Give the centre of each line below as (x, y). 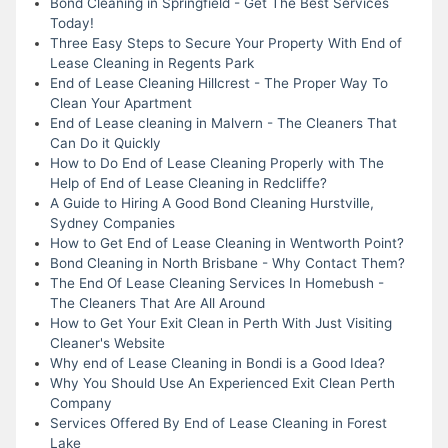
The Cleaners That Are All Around (157, 302)
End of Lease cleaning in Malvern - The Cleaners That (223, 122)
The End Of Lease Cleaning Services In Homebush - (216, 282)
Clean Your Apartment (120, 102)
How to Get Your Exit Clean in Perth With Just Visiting (220, 322)
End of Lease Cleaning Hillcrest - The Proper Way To (218, 82)
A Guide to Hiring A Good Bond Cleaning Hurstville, (211, 202)
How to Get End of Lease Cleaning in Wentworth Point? (226, 242)
